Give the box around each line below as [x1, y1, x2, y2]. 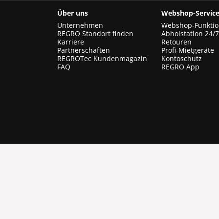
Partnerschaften [57, 45, 110, 55]
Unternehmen [57, 21, 103, 30]
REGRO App [161, 62, 199, 71]
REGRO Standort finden [57, 29, 133, 38]
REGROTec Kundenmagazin [57, 54, 147, 63]
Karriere [57, 37, 84, 46]
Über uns [57, 8, 88, 18]
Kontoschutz [161, 54, 202, 63]
